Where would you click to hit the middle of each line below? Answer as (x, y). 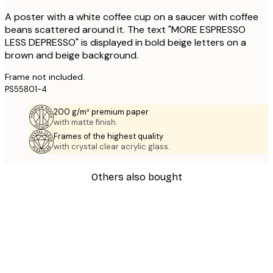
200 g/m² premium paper (101, 112)
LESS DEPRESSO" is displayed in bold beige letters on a (126, 42)
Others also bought (136, 177)
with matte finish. (86, 122)
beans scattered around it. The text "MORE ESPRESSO (125, 29)
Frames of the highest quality (108, 136)
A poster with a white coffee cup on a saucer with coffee (132, 16)
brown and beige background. (72, 55)
